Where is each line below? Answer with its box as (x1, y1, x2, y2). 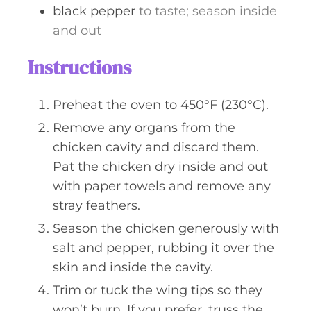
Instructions (28, 54, 131, 81)
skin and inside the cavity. (53, 260, 213, 275)
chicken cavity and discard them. (53, 140, 259, 155)
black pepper (53, 3, 135, 19)
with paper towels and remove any (53, 178, 271, 194)
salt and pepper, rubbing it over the (53, 240, 274, 255)
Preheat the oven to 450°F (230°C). (53, 97, 269, 112)
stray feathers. (53, 198, 140, 213)
